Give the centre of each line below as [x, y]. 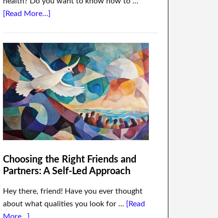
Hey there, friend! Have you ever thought [73, 191]
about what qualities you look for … [64, 204]
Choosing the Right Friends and [70, 160]
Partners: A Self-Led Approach [67, 171]
